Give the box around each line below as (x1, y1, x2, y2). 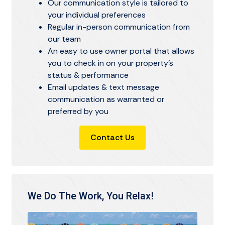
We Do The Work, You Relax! (28, 189, 154, 202)
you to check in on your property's (48, 57, 173, 68)
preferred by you (48, 105, 108, 117)
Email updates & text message (48, 81, 159, 92)
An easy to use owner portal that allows (48, 45, 194, 56)
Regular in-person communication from (48, 21, 190, 32)
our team (48, 33, 81, 44)
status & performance (48, 69, 129, 80)
